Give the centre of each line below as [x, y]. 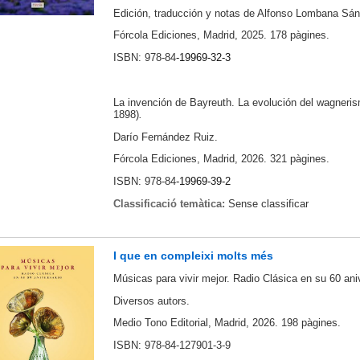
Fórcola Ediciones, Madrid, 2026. [190, 159]
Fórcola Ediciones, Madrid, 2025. [190, 35]
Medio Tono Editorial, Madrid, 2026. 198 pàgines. [227, 323]
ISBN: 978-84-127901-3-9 [172, 346]
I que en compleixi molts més [193, 255]
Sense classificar [268, 203]
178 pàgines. [299, 35]
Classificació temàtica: [170, 203]
